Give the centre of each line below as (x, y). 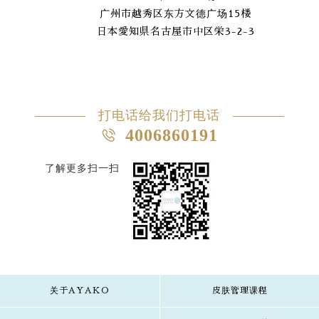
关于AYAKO (80, 290)
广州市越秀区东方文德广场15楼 (159, 13)
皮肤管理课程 (240, 290)
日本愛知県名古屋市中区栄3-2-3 (159, 31)
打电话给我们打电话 (159, 115)
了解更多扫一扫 (82, 168)
